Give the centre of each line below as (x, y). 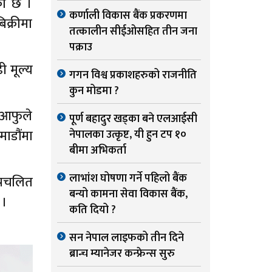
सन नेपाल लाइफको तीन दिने (126, 238)
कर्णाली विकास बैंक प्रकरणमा (128, 16)
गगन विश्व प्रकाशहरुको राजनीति (133, 76)
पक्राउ (80, 48)
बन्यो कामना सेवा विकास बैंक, (128, 195)
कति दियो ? (92, 210)
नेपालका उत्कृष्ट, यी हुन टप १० (127, 135)
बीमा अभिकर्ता (97, 151)
